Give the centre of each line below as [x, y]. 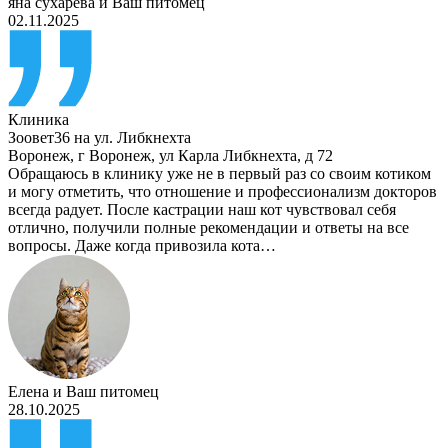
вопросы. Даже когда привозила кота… [142, 245]
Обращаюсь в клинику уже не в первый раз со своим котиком [219, 173]
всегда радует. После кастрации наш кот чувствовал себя [202, 209]
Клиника [38, 119]
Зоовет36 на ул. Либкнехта [99, 137]
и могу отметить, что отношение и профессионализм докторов [222, 191]
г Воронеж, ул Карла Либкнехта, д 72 [205, 155]
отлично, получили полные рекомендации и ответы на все [208, 227]
